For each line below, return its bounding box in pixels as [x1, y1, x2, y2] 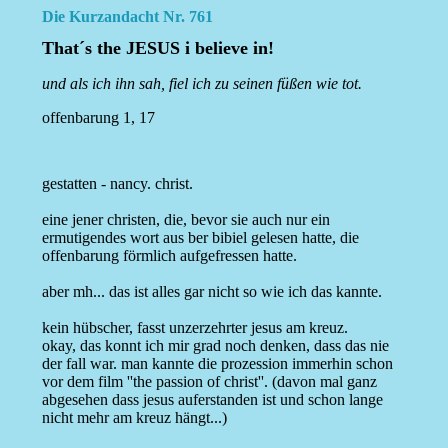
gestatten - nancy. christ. [41, 175, 193, 193]
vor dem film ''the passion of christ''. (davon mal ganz [41, 373, 377, 391]
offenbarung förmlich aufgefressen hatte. [41, 247, 297, 265]
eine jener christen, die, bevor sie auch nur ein [41, 211, 330, 229]
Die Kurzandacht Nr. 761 [41, 8, 213, 25]
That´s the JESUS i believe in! [41, 38, 274, 59]
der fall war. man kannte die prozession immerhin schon [41, 355, 393, 373]
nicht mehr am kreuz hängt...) [41, 409, 227, 427]
